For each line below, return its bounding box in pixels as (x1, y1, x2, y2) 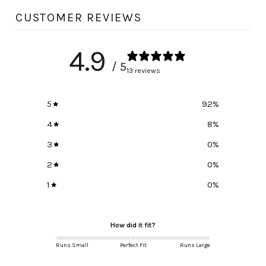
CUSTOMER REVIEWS (15, 11, 142, 25)
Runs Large (180, 242, 210, 249)
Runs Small (56, 242, 88, 249)
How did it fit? (110, 221, 156, 230)
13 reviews (126, 66, 160, 75)
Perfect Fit (119, 242, 147, 249)
